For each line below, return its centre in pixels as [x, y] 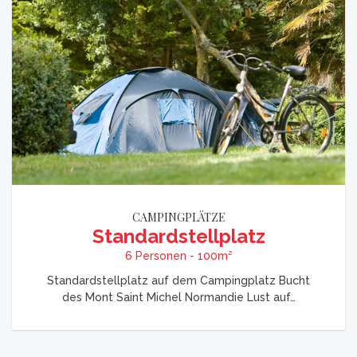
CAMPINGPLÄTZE [178, 217]
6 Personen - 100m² [178, 255]
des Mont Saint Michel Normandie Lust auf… [178, 297]
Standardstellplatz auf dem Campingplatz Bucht [178, 280]
